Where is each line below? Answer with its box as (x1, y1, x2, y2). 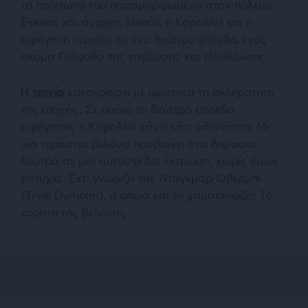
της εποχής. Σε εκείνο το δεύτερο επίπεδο (21, 102, 234, 117)
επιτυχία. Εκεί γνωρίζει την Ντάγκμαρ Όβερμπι (21, 170, 261, 186)
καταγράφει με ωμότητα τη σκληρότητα (65, 85, 275, 100)
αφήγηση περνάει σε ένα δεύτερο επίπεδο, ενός (21, 32, 267, 47)
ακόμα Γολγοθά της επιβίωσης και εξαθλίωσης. (21, 49, 269, 64)
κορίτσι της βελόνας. (21, 205, 130, 220)
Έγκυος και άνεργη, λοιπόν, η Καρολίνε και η (21, 14, 252, 30)
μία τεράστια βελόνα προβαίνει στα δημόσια (21, 136, 256, 151)
